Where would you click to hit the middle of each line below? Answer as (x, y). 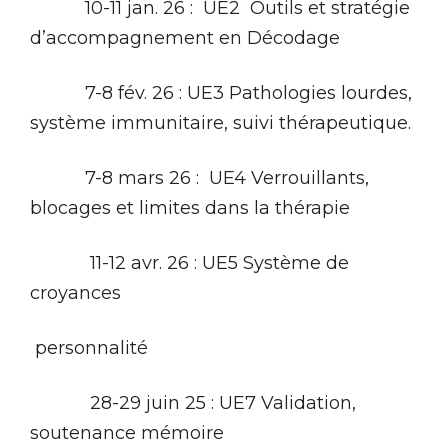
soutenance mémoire (127, 432)
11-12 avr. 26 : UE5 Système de (189, 262)
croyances (75, 292)
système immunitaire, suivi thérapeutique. (220, 122)
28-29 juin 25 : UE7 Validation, (193, 402)
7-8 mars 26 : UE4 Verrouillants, (199, 177)
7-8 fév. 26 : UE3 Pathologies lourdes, (221, 92)
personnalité (89, 347)
